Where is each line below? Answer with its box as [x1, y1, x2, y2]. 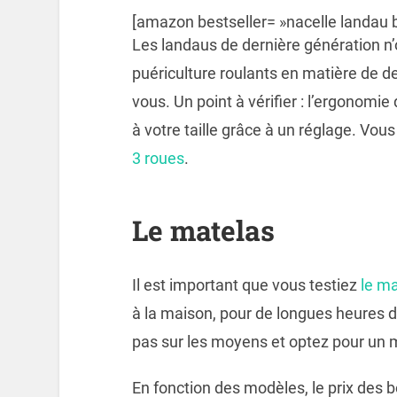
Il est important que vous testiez [131, 276, 361, 295]
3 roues [131, 149, 184, 168]
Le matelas [131, 212, 275, 250]
